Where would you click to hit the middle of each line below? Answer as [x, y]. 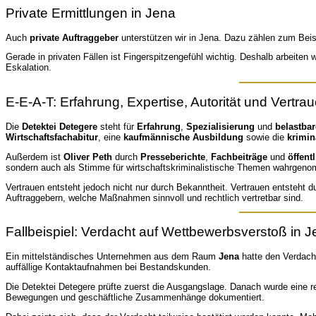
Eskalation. [29, 68]
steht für [117, 127]
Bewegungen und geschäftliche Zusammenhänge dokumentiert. [135, 298]
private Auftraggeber [74, 37]
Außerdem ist [35, 157]
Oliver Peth [88, 157]
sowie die [265, 138]
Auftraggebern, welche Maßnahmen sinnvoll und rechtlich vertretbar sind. [154, 197]
